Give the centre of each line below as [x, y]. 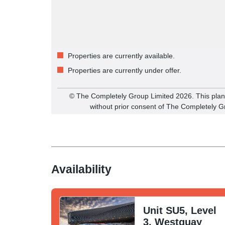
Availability [81, 169]
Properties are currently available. [120, 55]
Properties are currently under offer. [124, 70]
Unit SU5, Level [180, 210]
